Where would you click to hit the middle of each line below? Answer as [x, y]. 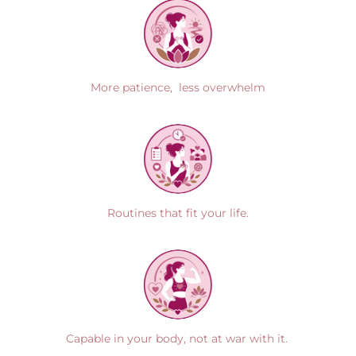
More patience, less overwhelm [178, 87]
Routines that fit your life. [178, 213]
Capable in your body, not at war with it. [178, 338]
